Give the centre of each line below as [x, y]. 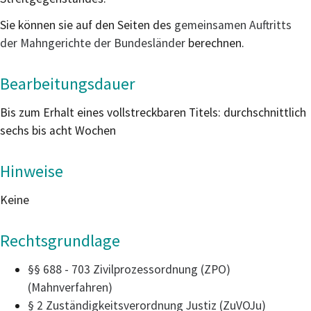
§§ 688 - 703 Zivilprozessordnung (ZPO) [129, 270]
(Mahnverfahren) [70, 288]
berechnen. [215, 43]
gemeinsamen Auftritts [233, 25]
